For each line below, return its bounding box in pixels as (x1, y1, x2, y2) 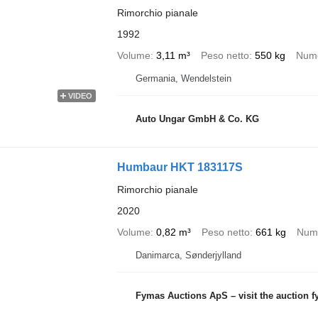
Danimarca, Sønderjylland (135, 249, 241, 261)
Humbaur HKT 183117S (116, 160, 243, 173)
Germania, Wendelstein (135, 72, 231, 84)
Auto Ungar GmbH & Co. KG (135, 114, 259, 124)
